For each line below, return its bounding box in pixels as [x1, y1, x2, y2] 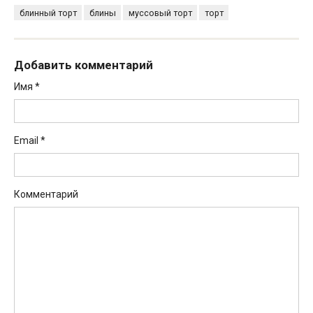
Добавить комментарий [14, 57, 153, 72]
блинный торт [19, 7, 77, 18]
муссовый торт [128, 7, 192, 18]
